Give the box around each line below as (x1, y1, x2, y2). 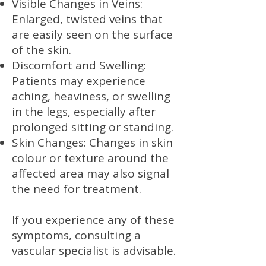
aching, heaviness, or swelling (12, 88, 170, 104)
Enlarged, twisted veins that (12, 11, 163, 27)
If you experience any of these (12, 212, 175, 227)
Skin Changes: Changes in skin (12, 135, 173, 150)
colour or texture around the (12, 150, 169, 166)
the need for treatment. (12, 181, 141, 197)
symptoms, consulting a (12, 227, 141, 243)
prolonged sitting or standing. (12, 119, 173, 135)
